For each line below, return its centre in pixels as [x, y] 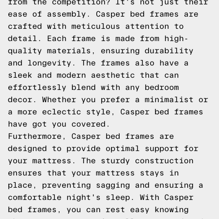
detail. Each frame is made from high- [98, 38]
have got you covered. [59, 124]
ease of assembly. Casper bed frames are [103, 14]
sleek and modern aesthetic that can [93, 75]
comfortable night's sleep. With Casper [101, 197]
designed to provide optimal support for [103, 148]
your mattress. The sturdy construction [101, 161]
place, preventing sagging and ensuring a [106, 185]
